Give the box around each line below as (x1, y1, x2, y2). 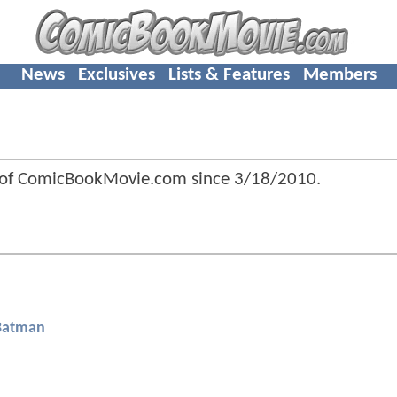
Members (302, 65, 377, 84)
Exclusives (77, 65, 155, 84)
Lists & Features (167, 65, 290, 84)
